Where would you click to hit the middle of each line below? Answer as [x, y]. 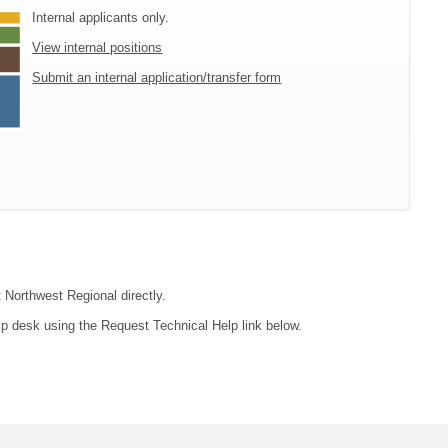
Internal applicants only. [101, 18]
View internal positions [97, 48]
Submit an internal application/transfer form [157, 78]
